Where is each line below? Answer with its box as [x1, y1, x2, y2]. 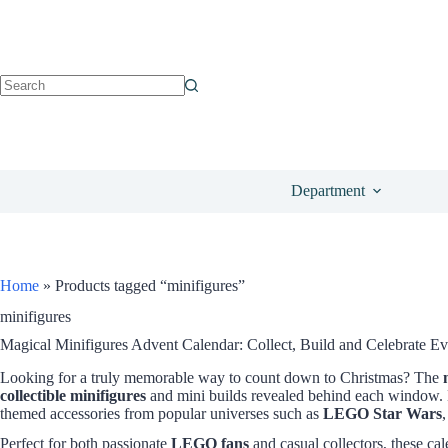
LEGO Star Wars [323, 404, 442, 422]
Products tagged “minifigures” [55, 277, 245, 294]
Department [291, 182, 365, 199]
